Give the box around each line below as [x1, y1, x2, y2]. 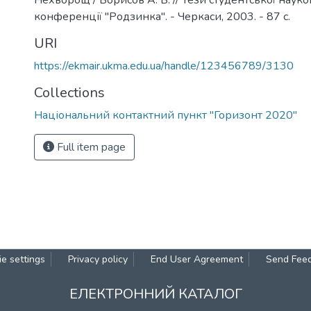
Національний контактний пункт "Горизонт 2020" [34, 108, 297, 123]
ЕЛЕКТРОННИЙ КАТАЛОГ [69, 285, 242, 303]
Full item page [54, 140, 126, 155]
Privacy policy [68, 253, 128, 266]
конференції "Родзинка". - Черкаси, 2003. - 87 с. [34, 9, 290, 24]
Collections [34, 83, 105, 102]
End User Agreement [151, 253, 243, 266]
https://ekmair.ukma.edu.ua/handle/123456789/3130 [34, 58, 294, 74]
